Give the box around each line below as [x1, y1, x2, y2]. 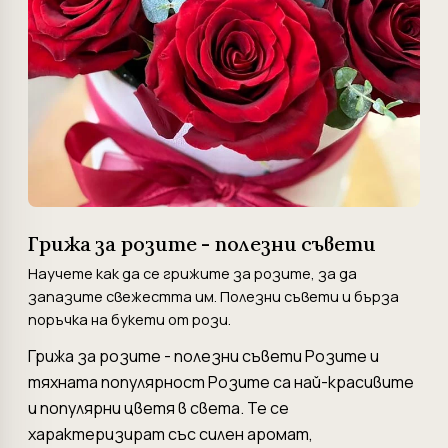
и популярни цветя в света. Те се [28, 397, 289, 419]
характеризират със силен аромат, [28, 423, 313, 445]
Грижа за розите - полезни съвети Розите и [28, 345, 379, 367]
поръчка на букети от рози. [28, 310, 231, 329]
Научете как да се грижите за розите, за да [28, 264, 357, 283]
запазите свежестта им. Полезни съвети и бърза [28, 287, 399, 306]
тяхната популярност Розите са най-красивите [28, 371, 414, 393]
